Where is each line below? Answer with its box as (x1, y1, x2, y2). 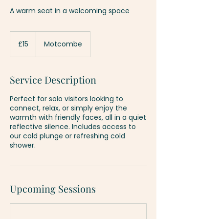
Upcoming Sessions (10, 182, 96, 195)
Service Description (10, 73, 96, 86)
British (10, 37, 24, 43)
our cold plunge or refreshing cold (10, 131, 125, 141)
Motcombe (44, 39, 82, 49)
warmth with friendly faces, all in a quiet (10, 112, 146, 122)
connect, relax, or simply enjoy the (10, 103, 127, 113)
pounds (10, 43, 27, 48)
